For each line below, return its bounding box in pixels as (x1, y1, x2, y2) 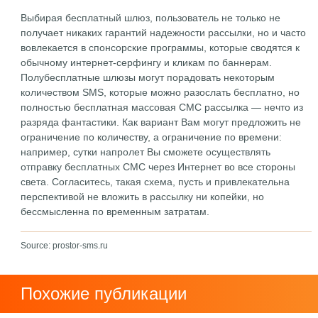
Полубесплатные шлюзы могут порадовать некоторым (21, 72, 275, 83)
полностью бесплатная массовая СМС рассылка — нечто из (21, 102, 304, 113)
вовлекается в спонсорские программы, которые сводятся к (21, 42, 300, 53)
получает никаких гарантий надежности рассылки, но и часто (21, 27, 307, 38)
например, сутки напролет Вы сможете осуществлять (21, 146, 271, 158)
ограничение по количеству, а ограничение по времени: (21, 131, 283, 143)
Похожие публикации (21, 284, 187, 303)
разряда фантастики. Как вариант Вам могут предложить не (21, 116, 302, 128)
